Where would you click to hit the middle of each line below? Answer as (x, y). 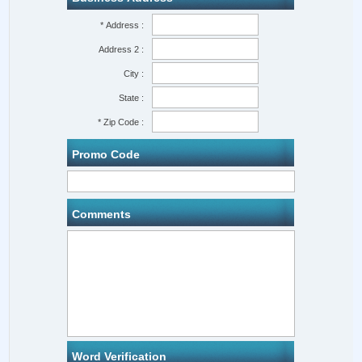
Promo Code (106, 154)
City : (134, 74)
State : (132, 98)
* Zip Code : (121, 122)
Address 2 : (122, 49)
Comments (102, 214)
